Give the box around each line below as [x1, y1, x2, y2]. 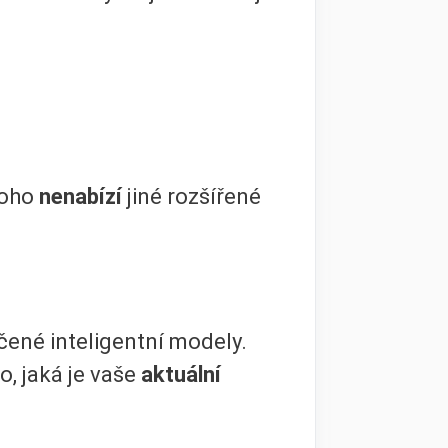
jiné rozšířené [127, 183, 261, 209]
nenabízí [39, 183, 127, 209]
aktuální [141, 362, 221, 388]
